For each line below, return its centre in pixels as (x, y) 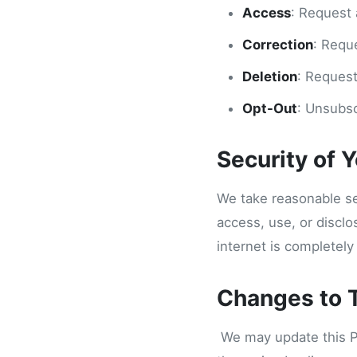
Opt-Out (270, 108)
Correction (278, 45)
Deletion (270, 76)
